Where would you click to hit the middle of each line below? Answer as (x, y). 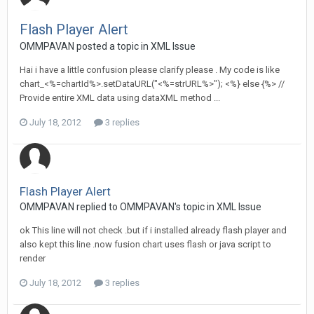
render (33, 258)
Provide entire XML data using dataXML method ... (120, 98)
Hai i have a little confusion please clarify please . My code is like (150, 70)
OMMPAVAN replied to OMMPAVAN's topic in (118, 207)
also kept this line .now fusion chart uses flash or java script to (145, 244)
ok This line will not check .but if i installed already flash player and (153, 230)
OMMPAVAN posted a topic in (85, 46)
